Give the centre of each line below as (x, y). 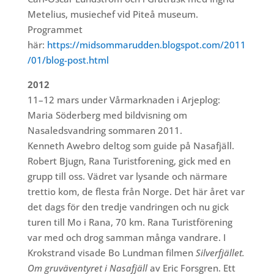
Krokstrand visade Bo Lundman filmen (111, 253)
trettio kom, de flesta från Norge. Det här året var (136, 192)
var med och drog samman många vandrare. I (126, 238)
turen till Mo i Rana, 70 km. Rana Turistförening (130, 222)
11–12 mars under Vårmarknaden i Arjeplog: (124, 100)
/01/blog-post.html (68, 60)
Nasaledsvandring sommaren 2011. (105, 131)
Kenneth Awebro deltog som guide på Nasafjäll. (131, 146)
